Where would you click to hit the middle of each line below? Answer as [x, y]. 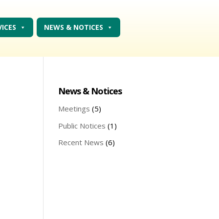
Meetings [74, 109]
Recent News [81, 142]
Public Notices [82, 125]
